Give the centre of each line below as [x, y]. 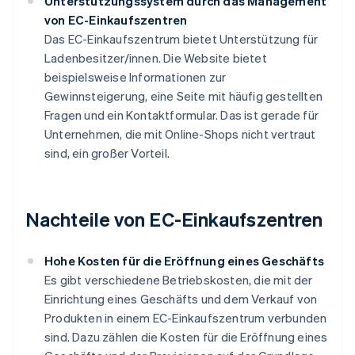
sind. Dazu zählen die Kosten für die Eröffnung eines [186, 337]
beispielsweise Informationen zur [136, 77]
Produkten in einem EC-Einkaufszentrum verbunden [186, 318]
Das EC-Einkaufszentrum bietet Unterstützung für [181, 39]
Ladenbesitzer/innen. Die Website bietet [156, 58]
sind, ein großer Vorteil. [107, 153]
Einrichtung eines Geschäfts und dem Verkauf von [181, 299]
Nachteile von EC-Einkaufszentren [174, 219]
